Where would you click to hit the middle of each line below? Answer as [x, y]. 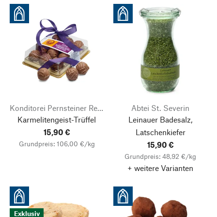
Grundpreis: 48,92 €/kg [160, 156]
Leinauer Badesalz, [160, 119]
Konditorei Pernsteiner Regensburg [100, 108]
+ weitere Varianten [160, 168]
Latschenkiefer [160, 132]
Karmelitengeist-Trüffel [57, 119]
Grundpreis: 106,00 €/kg [57, 144]
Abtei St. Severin [160, 108]
